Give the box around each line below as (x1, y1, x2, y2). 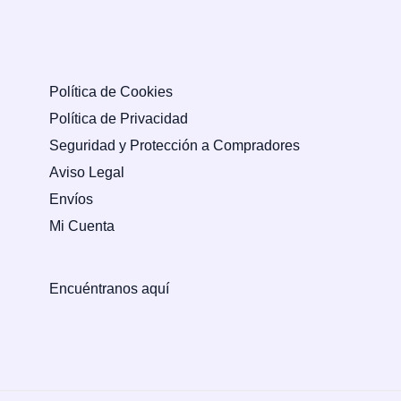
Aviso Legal (49, 163, 124, 180)
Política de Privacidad (49, 109, 188, 126)
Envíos (49, 190, 93, 207)
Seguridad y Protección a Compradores (49, 136, 300, 153)
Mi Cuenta (49, 217, 115, 234)
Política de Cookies (49, 82, 173, 99)
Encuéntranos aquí (49, 280, 169, 297)
